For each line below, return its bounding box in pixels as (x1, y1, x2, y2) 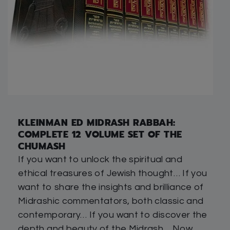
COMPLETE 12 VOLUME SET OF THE (18, 127, 182, 142)
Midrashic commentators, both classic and (18, 196, 204, 206)
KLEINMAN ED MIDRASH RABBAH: (18, 115, 176, 130)
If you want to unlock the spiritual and (18, 154, 183, 164)
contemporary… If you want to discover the (18, 209, 207, 220)
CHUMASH (18, 139, 66, 154)
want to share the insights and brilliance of (18, 182, 204, 192)
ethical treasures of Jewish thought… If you (18, 168, 207, 178)
